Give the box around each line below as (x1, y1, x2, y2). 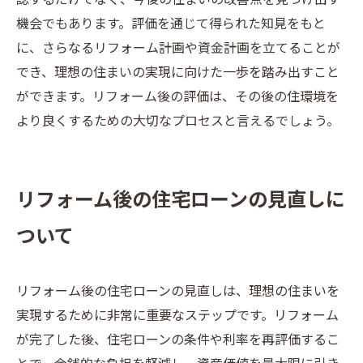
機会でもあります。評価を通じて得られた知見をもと (16, 14, 326, 36)
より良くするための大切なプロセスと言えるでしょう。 (16, 111, 340, 133)
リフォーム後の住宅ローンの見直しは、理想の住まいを (16, 281, 340, 303)
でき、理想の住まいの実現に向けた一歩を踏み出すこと (16, 62, 340, 84)
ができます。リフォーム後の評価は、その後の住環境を (16, 87, 339, 109)
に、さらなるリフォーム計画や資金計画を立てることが (16, 38, 340, 60)
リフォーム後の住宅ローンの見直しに (16, 185, 345, 217)
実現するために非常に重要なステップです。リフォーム (16, 305, 339, 327)
